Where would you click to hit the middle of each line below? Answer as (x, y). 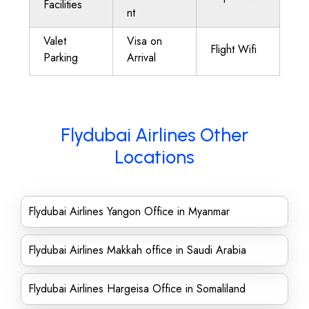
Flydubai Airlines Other (154, 135)
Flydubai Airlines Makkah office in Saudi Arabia (137, 250)
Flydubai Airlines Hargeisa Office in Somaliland (137, 289)
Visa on (144, 41)
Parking (61, 58)
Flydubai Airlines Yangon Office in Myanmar (129, 211)
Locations (154, 157)
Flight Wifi (233, 49)
